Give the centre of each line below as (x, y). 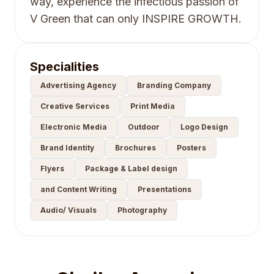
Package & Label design (131, 168)
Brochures (135, 148)
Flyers (52, 168)
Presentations (165, 189)
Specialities (65, 67)
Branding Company (174, 85)
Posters (191, 148)
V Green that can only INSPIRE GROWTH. (136, 19)
